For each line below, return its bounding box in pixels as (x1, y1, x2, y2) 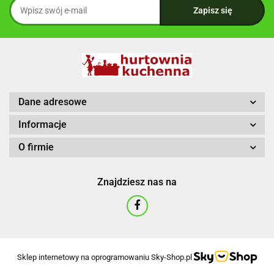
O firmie (18, 141, 54, 153)
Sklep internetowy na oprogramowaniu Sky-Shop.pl (17, 252, 192, 262)
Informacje (18, 118, 67, 130)
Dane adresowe (18, 95, 87, 108)
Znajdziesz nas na (97, 176, 177, 188)
